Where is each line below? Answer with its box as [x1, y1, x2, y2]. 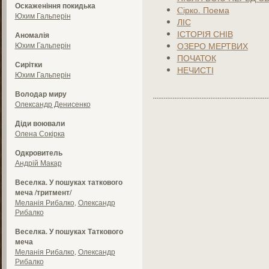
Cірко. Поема [177, 4, 229, 16]
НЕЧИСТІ [177, 64, 214, 76]
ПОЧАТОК [177, 52, 216, 64]
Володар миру [14, 89, 67, 99]
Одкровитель [14, 148, 62, 158]
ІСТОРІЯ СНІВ [177, 28, 233, 40]
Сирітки [14, 59, 42, 70]
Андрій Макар [14, 158, 62, 168]
